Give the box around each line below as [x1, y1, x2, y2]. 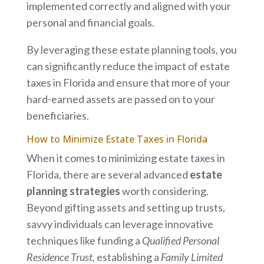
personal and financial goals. [26, 15, 154, 29]
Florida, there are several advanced [26, 167, 190, 181]
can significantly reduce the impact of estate [26, 59, 230, 72]
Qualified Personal [141, 233, 219, 247]
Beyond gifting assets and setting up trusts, [26, 200, 225, 214]
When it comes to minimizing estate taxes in [26, 151, 225, 164]
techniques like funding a [26, 233, 142, 247]
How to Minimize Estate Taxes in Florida [26, 132, 207, 146]
